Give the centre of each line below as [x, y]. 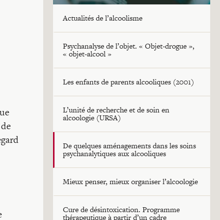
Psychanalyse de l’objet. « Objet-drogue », [129, 46]
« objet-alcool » [87, 54]
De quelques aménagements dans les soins [129, 146]
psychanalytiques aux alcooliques [114, 153]
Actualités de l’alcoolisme [103, 18]
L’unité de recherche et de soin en [116, 110]
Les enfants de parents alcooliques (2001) [128, 82]
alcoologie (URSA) [92, 118]
